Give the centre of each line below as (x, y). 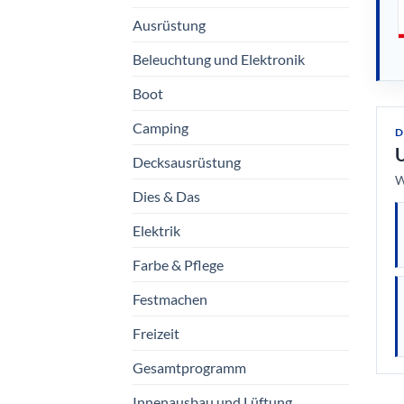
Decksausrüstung (187, 161)
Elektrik (156, 230)
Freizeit (156, 333)
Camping (161, 127)
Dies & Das (166, 196)
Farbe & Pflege (178, 264)
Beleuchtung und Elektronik (219, 59)
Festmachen (170, 298)
